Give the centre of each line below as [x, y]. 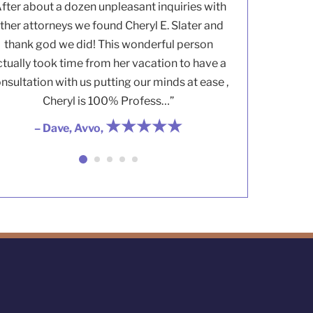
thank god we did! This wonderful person [108, 44]
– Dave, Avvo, [70, 128]
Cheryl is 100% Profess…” [109, 101]
